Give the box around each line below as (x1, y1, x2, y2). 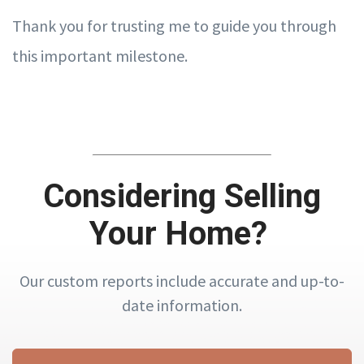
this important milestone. (12, 45, 188, 67)
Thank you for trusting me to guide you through (12, 15, 336, 37)
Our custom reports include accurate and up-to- (19, 270, 344, 291)
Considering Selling (43, 176, 321, 215)
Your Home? (89, 214, 275, 253)
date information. (122, 294, 242, 315)
